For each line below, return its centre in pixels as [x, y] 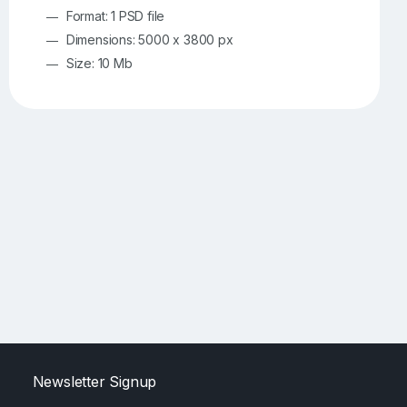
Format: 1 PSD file [115, 16]
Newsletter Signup [94, 381]
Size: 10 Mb [99, 64]
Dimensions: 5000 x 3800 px [149, 40]
